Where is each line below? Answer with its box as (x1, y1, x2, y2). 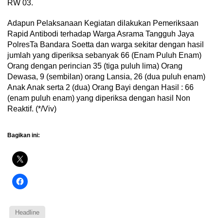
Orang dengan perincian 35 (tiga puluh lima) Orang (7, 62, 182, 71)
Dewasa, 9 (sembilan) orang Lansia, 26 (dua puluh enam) (7, 73, 205, 81)
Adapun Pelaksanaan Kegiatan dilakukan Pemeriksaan (7, 19, 199, 28)
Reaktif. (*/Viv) (7, 105, 56, 113)
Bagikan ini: (7, 132, 40, 139)
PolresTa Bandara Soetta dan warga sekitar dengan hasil (7, 40, 204, 49)
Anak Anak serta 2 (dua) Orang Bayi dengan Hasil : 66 (7, 83, 194, 92)
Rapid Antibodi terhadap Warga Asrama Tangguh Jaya (7, 30, 194, 38)
